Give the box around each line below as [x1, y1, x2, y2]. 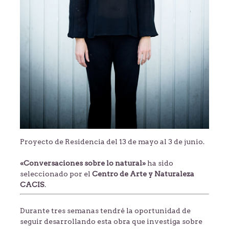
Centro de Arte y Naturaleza [91, 170, 194, 178]
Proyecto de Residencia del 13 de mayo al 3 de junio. [19, 138, 204, 146]
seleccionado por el [19, 170, 92, 178]
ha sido [145, 159, 173, 168]
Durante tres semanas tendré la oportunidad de [19, 207, 191, 215]
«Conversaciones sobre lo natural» [19, 159, 146, 168]
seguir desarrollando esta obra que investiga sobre [19, 217, 202, 226]
